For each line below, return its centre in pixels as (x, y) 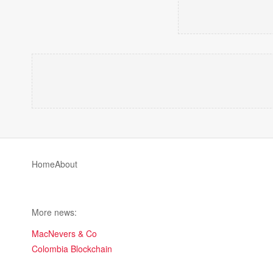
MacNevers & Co (64, 233)
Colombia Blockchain (72, 249)
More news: (54, 212)
